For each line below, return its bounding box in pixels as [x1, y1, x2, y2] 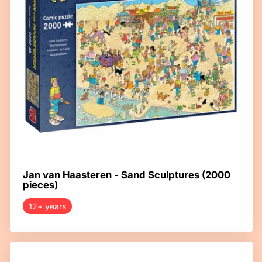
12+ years [28, 201, 66, 212]
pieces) [22, 179, 58, 191]
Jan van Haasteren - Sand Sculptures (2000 [22, 169, 230, 181]
